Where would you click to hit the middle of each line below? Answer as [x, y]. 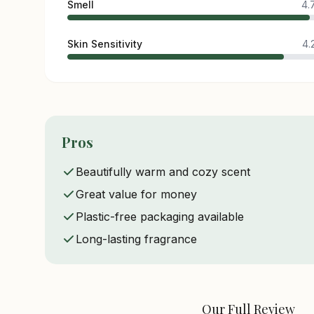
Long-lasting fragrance [136, 239]
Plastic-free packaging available [160, 217]
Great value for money [136, 194]
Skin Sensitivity [105, 44]
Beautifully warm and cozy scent [163, 172]
